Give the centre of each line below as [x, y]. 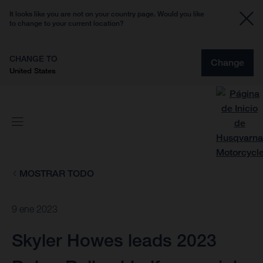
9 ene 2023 [35, 209]
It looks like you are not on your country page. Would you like [107, 14]
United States [33, 70]
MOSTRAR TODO [56, 173]
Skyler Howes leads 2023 [114, 240]
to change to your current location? [67, 23]
